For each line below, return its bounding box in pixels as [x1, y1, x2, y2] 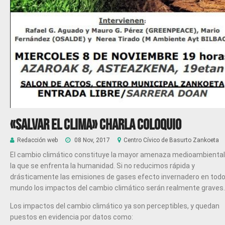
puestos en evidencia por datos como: [10, 213, 133, 221]
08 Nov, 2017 [73, 137, 110, 144]
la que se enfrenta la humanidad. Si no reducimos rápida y [10, 162, 195, 170]
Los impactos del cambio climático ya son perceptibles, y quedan [10, 202, 219, 210]
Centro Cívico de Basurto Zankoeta [124, 137, 219, 144]
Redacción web [17, 137, 58, 144]
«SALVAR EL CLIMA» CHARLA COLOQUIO [10, 116, 181, 133]
